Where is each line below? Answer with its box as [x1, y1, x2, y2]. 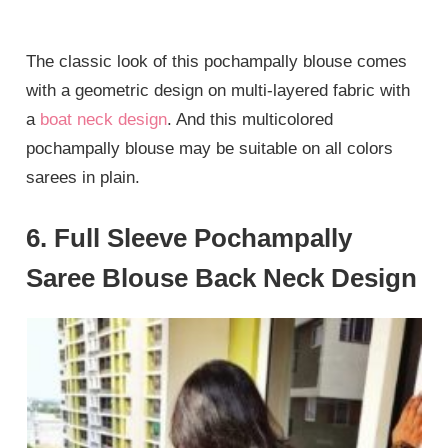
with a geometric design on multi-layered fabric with [26, 81, 411, 101]
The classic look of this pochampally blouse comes [26, 52, 408, 72]
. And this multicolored [167, 110, 334, 130]
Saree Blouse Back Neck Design [26, 262, 418, 293]
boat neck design [40, 110, 168, 130]
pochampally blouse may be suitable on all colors [26, 139, 394, 159]
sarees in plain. [26, 168, 141, 188]
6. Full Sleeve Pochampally [26, 222, 353, 253]
